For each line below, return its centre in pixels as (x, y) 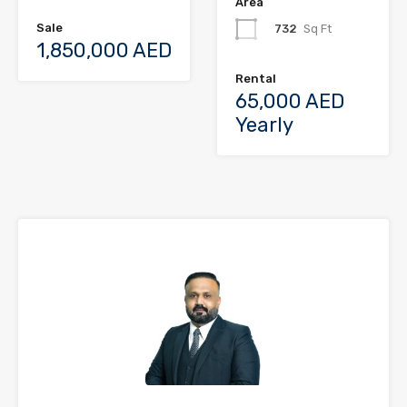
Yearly (264, 124)
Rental (256, 78)
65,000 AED (290, 101)
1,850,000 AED (104, 50)
